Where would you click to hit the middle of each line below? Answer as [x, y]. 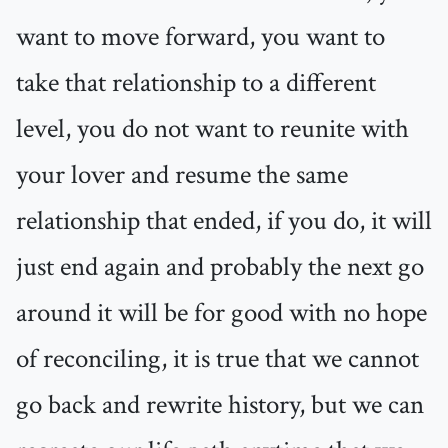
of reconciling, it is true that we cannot [217, 359]
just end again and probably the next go [220, 267]
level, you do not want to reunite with [212, 129]
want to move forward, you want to [200, 37]
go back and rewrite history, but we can [220, 405]
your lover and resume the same [182, 175]
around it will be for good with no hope [221, 313]
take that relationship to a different [196, 83]
